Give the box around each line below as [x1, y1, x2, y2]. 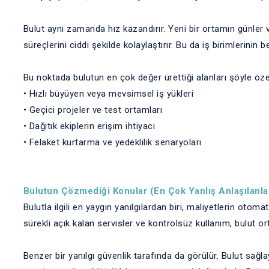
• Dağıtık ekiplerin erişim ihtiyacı [23, 121, 155, 131]
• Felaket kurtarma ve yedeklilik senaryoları [23, 137, 202, 148]
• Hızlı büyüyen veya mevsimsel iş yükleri [23, 88, 193, 99]
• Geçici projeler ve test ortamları [23, 104, 162, 115]
